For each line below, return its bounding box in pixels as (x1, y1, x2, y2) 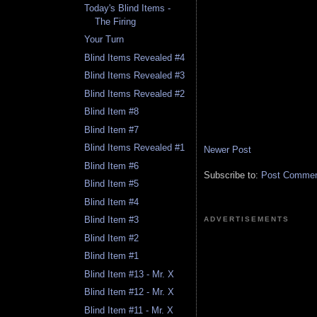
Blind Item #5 (84, 178, 139, 190)
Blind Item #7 (84, 124, 139, 135)
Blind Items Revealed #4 (84, 52, 185, 63)
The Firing (95, 16, 137, 27)
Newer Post (204, 144, 251, 155)
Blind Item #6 (84, 160, 139, 171)
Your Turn (84, 34, 125, 45)
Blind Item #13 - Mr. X (84, 268, 175, 279)
